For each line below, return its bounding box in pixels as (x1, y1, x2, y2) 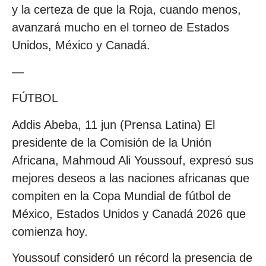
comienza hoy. (12, 224, 88, 238)
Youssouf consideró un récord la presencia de (12, 251, 252, 264)
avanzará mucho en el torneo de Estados (12, 21, 229, 34)
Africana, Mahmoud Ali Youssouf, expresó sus (12, 153, 254, 167)
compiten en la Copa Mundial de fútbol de (12, 189, 231, 202)
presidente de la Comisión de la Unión (12, 135, 211, 149)
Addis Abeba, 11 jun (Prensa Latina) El (12, 118, 215, 131)
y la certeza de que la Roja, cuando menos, (12, 3, 241, 17)
